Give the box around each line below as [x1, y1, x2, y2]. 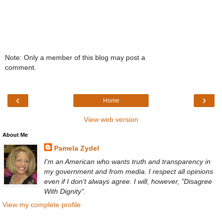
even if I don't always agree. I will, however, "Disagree [44, 177, 212, 186]
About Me [2, 132, 28, 138]
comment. [5, 63, 36, 71]
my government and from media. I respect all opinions [44, 167, 213, 176]
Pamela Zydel [54, 144, 99, 153]
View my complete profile [2, 201, 81, 209]
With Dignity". [44, 187, 86, 196]
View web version [84, 115, 138, 124]
